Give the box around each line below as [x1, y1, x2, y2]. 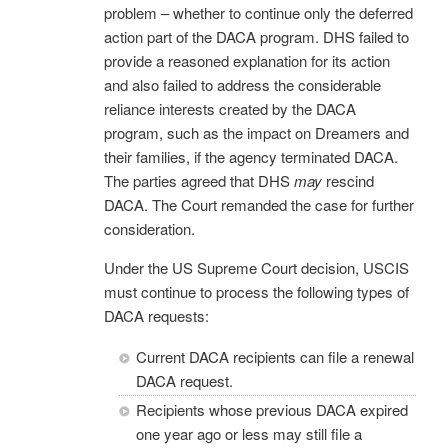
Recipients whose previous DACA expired [136, 398, 408, 420]
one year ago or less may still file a [136, 422, 362, 444]
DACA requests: [104, 304, 209, 326]
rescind [326, 169, 374, 191]
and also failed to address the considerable [104, 73, 381, 95]
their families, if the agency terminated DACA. [104, 145, 398, 167]
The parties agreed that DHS [104, 169, 294, 191]
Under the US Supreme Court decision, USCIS [104, 256, 409, 278]
